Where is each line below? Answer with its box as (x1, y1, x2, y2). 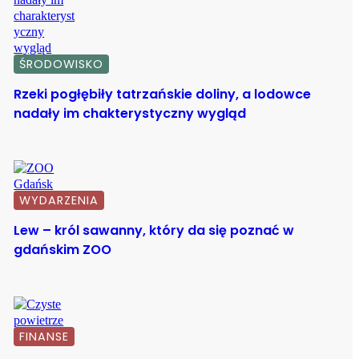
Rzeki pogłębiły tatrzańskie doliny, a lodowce (14, 85, 312, 104)
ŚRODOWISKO (19, 56, 104, 73)
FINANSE (19, 329, 70, 345)
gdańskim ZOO (14, 240, 112, 260)
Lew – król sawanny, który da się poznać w (14, 221, 295, 240)
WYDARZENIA (19, 192, 99, 209)
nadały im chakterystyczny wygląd (14, 104, 247, 123)
